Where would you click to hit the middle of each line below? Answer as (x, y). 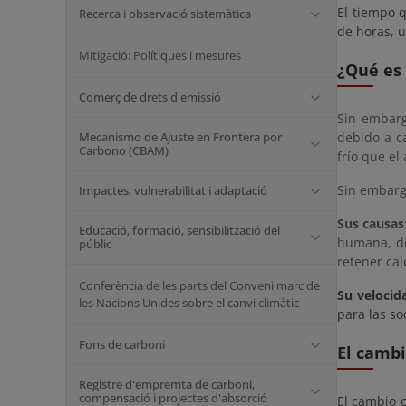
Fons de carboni (122, 344)
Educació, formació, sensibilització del (179, 230)
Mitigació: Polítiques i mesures (160, 55)
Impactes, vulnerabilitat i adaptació (173, 190)
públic (95, 244)
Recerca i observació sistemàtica (165, 14)
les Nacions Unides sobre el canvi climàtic (189, 303)
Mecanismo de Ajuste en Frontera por (180, 137)
